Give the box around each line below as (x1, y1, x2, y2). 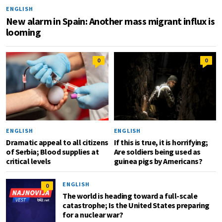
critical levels (6, 156, 51, 166)
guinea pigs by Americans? (113, 156, 202, 166)
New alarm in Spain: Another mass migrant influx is (6, 14, 215, 27)
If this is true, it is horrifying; (113, 137, 208, 147)
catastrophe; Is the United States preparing (62, 200, 210, 210)
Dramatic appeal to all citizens (6, 137, 109, 147)
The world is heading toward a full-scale (62, 190, 197, 201)
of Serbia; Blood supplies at (6, 146, 99, 157)
